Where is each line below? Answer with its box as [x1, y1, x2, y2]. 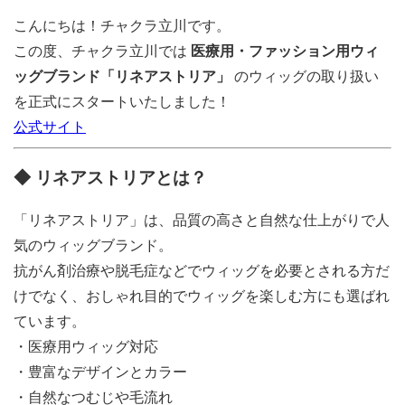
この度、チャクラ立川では [14, 42, 191, 59]
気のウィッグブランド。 [14, 238, 173, 254]
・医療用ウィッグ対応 [14, 339, 158, 355]
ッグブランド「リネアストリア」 [14, 68, 231, 84]
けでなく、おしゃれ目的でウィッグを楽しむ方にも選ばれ [14, 288, 390, 305]
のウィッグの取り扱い [231, 68, 379, 84]
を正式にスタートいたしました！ [14, 93, 231, 109]
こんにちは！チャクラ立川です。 [14, 17, 231, 33]
